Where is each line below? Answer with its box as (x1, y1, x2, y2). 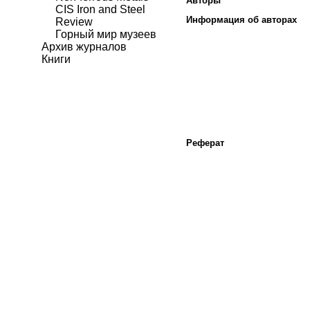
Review (55, 16, 93, 28)
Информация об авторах (186, 15, 297, 26)
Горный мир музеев (55, 28, 156, 40)
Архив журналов (42, 41, 127, 53)
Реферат (186, 138, 224, 149)
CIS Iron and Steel (55, 3, 145, 15)
